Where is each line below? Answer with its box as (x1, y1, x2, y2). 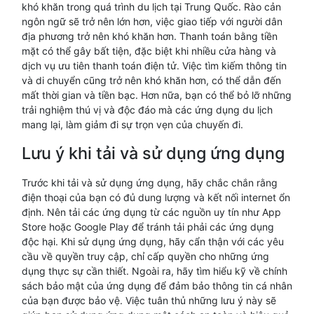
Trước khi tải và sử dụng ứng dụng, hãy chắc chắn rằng (22, 177, 278, 189)
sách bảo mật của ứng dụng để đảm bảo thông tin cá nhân (22, 280, 292, 292)
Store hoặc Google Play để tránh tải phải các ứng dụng (22, 221, 274, 233)
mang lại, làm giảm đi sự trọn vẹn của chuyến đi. (22, 118, 243, 130)
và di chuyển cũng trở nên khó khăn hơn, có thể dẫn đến (22, 74, 281, 86)
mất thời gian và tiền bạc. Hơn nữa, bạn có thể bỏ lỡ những (22, 89, 292, 101)
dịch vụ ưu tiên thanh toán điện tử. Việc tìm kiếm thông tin (22, 60, 287, 71)
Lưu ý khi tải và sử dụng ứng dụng (22, 143, 285, 163)
